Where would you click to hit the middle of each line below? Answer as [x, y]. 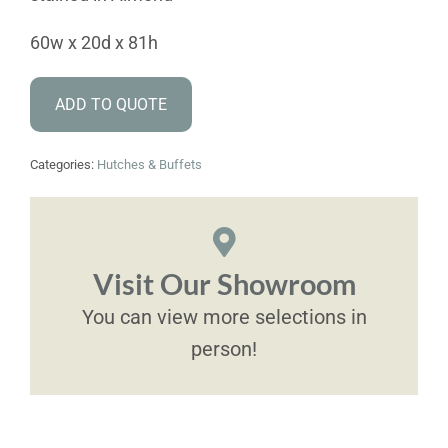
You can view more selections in [224, 317]
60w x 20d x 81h [93, 43]
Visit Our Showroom [224, 284]
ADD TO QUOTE [110, 105]
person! [224, 349]
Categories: [63, 165]
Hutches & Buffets [149, 165]
